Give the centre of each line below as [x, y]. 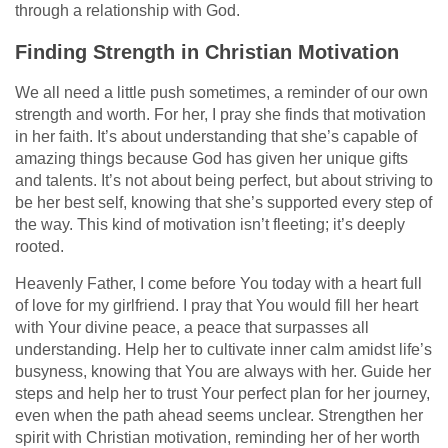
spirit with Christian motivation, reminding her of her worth [217, 437]
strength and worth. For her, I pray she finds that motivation [220, 114]
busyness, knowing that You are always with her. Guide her [223, 371]
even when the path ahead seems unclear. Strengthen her [219, 415]
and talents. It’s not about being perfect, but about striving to [224, 180]
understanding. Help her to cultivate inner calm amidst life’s [223, 349]
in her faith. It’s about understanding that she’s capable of [216, 136]
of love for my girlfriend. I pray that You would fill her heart [216, 305]
